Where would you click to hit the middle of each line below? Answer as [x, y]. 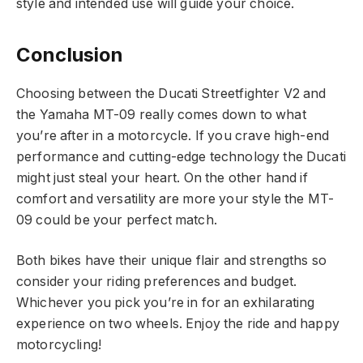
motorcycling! [59, 345]
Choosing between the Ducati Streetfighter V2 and [171, 93]
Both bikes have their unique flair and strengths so [172, 261]
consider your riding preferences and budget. [157, 282]
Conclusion [70, 54]
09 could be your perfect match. [117, 220]
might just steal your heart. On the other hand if [162, 177]
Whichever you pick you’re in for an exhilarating [166, 303]
